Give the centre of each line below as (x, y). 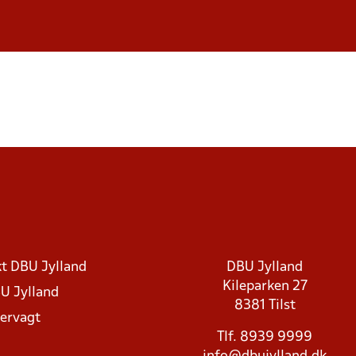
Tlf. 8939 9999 (265, 337)
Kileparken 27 (265, 286)
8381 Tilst (265, 306)
